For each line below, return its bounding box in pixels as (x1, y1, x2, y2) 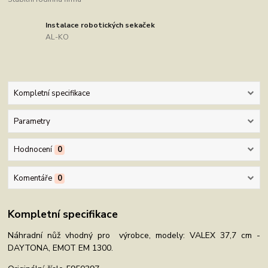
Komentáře (13, 172, 52, 184)
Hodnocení (13, 144, 52, 156)
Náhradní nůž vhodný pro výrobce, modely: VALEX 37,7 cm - (8, 230, 260, 242)
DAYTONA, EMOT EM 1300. (8, 242, 114, 254)
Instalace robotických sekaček (45, 20, 156, 30)
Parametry (13, 116, 50, 127)
